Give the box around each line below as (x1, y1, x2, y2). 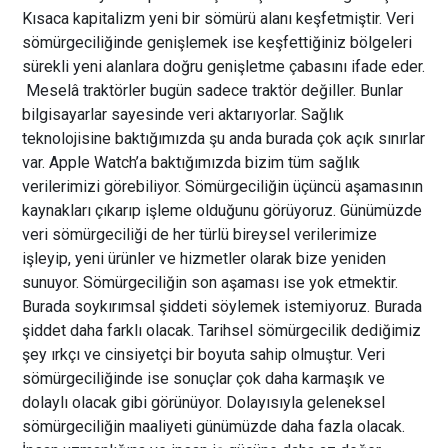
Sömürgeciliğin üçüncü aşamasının (185, 176, 424, 196)
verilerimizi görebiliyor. (22, 176, 186, 196)
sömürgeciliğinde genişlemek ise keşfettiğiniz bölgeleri (22, 32, 413, 52)
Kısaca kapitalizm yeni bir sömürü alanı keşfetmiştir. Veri (22, 8, 415, 28)
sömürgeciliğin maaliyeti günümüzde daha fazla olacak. (22, 416, 406, 436)
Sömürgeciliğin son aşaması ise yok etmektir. (83, 272, 399, 292)
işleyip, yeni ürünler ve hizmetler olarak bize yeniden (22, 248, 387, 268)
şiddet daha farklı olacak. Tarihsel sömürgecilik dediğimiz (22, 320, 422, 340)
